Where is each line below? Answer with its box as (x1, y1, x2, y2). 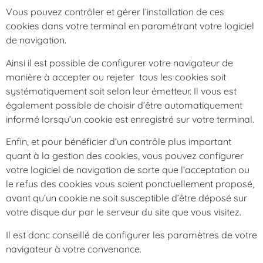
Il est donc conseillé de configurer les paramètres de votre (6, 228, 257, 241)
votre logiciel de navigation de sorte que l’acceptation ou (6, 164, 249, 176)
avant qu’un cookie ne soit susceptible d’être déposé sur (6, 192, 247, 204)
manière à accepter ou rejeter (6, 70, 134, 83)
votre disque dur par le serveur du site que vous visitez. (6, 206, 241, 218)
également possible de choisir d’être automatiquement (6, 99, 242, 111)
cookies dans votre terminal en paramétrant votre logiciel (6, 20, 254, 32)
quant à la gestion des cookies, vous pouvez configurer (6, 150, 244, 162)
